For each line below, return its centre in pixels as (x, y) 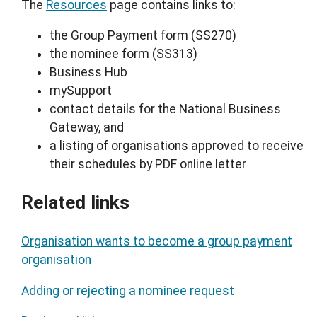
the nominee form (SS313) (123, 54)
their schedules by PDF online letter (148, 165)
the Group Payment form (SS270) (143, 36)
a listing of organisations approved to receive (177, 146)
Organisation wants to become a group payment (157, 242)
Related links (75, 203)
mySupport (81, 91)
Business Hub (88, 73)
